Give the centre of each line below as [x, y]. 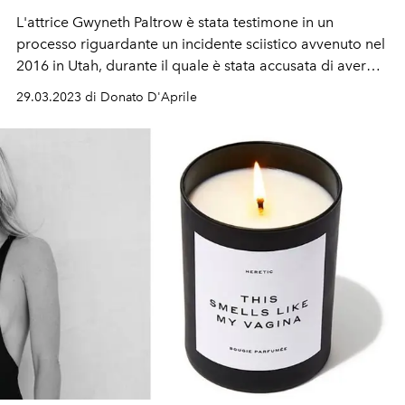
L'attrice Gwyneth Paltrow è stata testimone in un [175, 22]
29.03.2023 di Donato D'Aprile [107, 97]
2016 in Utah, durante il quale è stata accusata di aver [191, 65]
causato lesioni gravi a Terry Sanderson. [146, 87]
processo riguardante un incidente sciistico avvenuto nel [201, 43]
